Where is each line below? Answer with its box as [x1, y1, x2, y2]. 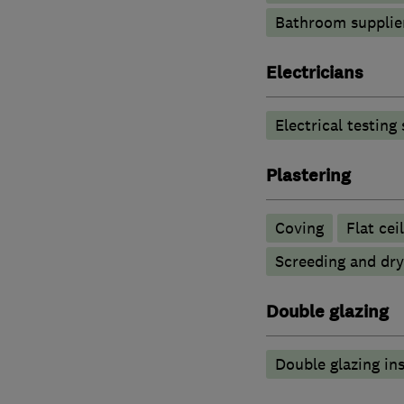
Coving [274, 217, 324, 238]
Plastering [265, 163, 351, 188]
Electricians [265, 60, 363, 85]
